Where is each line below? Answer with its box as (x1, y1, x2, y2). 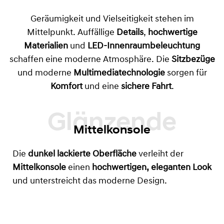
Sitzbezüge (171, 55, 215, 65)
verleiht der (136, 149, 183, 159)
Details (116, 28, 143, 38)
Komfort (50, 82, 82, 92)
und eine (82, 82, 121, 92)
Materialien (24, 41, 68, 51)
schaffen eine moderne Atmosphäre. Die (9, 55, 171, 65)
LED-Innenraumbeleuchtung (87, 41, 200, 51)
